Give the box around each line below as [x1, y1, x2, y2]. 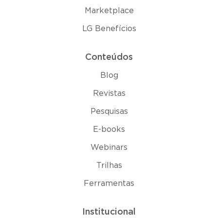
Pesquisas [90, 108, 128, 115]
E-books [93, 126, 125, 133]
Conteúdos [85, 53, 133, 62]
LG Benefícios [82, 25, 136, 33]
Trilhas [96, 162, 122, 169]
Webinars [91, 144, 127, 151]
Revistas [92, 90, 126, 97]
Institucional [82, 208, 136, 217]
